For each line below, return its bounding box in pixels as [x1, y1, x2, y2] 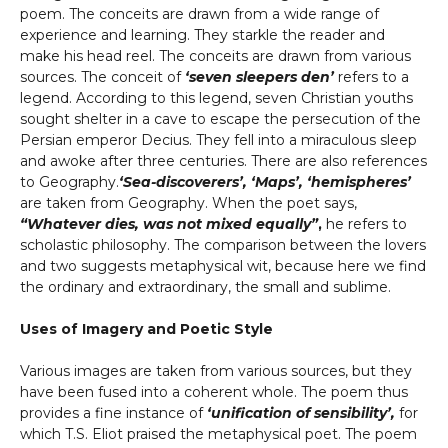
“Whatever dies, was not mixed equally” [20, 215, 318, 233]
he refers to [326, 215, 407, 233]
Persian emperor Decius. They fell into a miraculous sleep [20, 131, 417, 149]
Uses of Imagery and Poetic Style [20, 320, 277, 338]
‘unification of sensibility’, [207, 404, 395, 422]
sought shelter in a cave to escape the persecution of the [20, 110, 421, 128]
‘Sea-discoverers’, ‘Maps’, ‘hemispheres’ [119, 173, 411, 191]
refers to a [334, 68, 409, 86]
